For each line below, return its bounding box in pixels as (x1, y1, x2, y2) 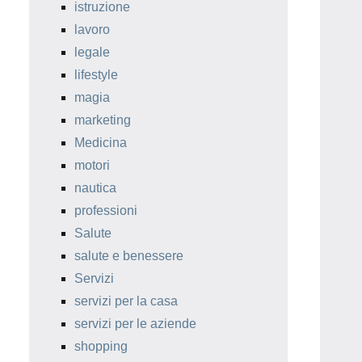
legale (74, 45, 110, 60)
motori (74, 158, 110, 173)
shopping (74, 339, 128, 354)
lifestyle (74, 68, 118, 82)
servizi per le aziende (74, 317, 196, 331)
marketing (74, 113, 131, 128)
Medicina (74, 136, 127, 150)
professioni (74, 204, 137, 218)
